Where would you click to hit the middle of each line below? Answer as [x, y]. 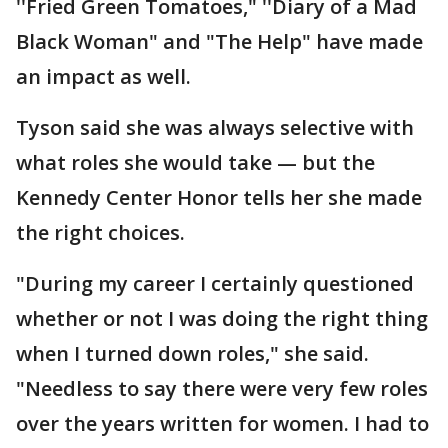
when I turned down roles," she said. [192, 353]
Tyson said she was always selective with [215, 127]
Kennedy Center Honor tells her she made [219, 197]
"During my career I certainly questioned [215, 283]
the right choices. [100, 232]
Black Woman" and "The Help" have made [219, 41]
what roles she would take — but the [195, 162]
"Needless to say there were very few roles [222, 388]
